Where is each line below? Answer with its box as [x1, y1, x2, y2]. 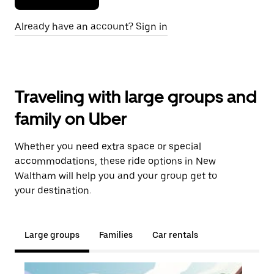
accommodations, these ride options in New [15, 155, 216, 167]
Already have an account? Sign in [15, 21, 168, 32]
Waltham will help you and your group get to [15, 170, 217, 182]
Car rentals [152, 230, 198, 240]
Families [99, 230, 133, 240]
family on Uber [15, 108, 127, 129]
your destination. [15, 185, 91, 196]
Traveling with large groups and [15, 86, 257, 107]
